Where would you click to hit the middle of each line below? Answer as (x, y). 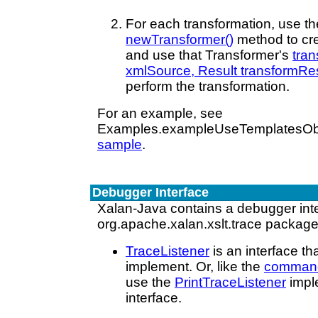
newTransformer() (180, 39)
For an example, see (160, 113)
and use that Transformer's (209, 55)
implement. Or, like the (195, 267)
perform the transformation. (208, 86)
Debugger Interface (150, 192)
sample (120, 144)
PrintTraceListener (230, 282)
